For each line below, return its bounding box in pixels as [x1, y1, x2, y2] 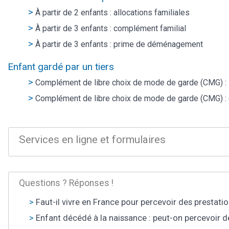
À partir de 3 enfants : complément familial [35, 23, 186, 33]
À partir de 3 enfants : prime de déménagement [35, 39, 203, 49]
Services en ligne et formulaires [19, 133, 166, 146]
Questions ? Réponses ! [19, 177, 113, 188]
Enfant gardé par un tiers [8, 60, 114, 73]
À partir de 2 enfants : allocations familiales [35, 7, 190, 17]
